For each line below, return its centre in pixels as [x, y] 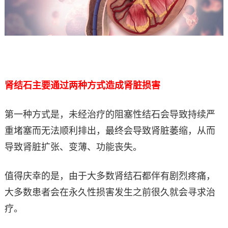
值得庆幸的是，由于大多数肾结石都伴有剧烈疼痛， [110, 176]
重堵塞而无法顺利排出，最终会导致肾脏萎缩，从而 [110, 131]
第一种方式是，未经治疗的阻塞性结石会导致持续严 [110, 114]
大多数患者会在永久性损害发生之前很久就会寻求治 [110, 192]
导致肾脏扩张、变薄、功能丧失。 [73, 147]
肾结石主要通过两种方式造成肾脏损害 [82, 85]
